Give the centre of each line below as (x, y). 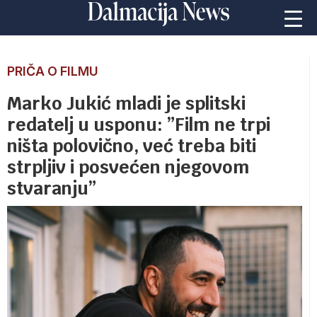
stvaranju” (52, 188)
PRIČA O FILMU (53, 71)
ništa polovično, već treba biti (132, 146)
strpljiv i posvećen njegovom (128, 167)
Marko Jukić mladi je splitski (126, 103)
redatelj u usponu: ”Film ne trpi (139, 125)
